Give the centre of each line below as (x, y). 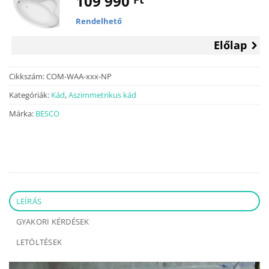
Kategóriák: (30, 95)
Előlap (231, 45)
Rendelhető (98, 21)
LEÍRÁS (29, 201)
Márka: (22, 114)
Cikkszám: (28, 77)
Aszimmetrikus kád (102, 95)
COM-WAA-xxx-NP (79, 77)
